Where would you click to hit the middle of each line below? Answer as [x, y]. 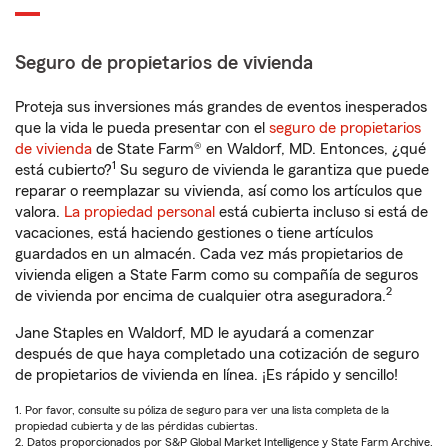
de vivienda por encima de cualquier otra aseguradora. [200, 296]
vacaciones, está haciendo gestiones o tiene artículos [194, 233]
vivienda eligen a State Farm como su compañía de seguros [216, 275]
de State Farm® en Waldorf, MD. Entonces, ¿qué [259, 149]
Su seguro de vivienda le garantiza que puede [272, 170]
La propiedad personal [139, 212]
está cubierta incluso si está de [321, 212]
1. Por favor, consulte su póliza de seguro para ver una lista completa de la [202, 410]
